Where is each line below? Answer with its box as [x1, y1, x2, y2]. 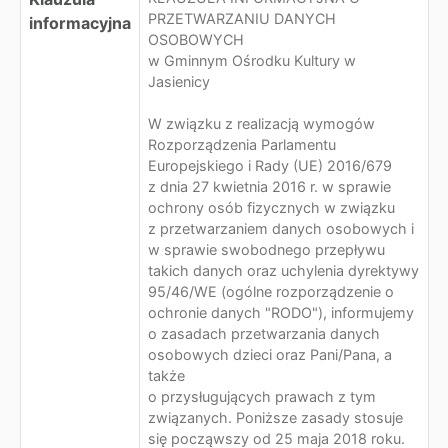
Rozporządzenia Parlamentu [148, 136, 336, 153]
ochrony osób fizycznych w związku [148, 199, 395, 216]
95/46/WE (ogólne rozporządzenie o [148, 283, 394, 300]
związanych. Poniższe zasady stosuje [148, 409, 403, 426]
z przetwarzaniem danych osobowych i [148, 220, 414, 237]
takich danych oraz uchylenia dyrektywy [148, 262, 419, 279]
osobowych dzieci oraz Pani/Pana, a [148, 346, 392, 363]
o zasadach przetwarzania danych [148, 325, 380, 342]
